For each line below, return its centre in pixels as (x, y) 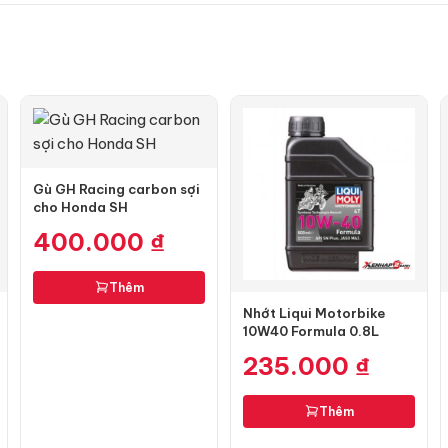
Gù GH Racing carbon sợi (116, 189)
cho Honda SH (80, 207)
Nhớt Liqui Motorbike (314, 313)
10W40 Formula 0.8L (311, 331)
